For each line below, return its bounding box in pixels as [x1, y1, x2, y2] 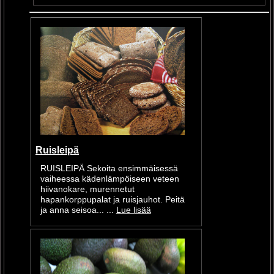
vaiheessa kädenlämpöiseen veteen [40, 174, 179, 184]
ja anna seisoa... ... [40, 206, 116, 215]
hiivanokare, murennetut [40, 185, 135, 194]
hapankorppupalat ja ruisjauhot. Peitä [40, 195, 185, 205]
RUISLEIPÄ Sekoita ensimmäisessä [40, 164, 178, 174]
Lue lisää [116, 206, 151, 215]
